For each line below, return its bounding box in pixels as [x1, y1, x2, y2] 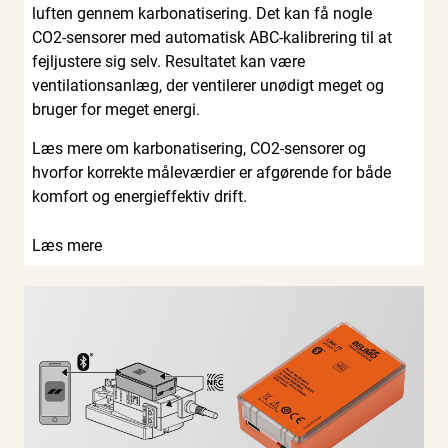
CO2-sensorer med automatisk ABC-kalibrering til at [32, 27, 392, 47]
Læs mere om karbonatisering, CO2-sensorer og [32, 138, 366, 158]
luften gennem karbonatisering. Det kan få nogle [32, 3, 372, 23]
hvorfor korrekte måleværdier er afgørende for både [32, 162, 391, 182]
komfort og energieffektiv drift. [32, 186, 247, 206]
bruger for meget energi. [32, 99, 200, 119]
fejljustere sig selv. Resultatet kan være [32, 51, 305, 71]
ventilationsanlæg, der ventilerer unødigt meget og [32, 75, 384, 95]
